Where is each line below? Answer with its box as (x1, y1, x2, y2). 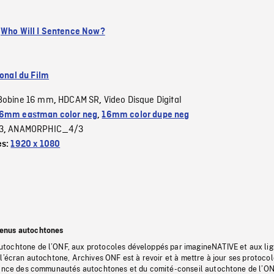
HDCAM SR (58, 94, 100, 106)
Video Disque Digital (103, 94, 182, 106)
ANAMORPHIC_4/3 (8, 123, 84, 136)
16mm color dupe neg (102, 109, 190, 120)
